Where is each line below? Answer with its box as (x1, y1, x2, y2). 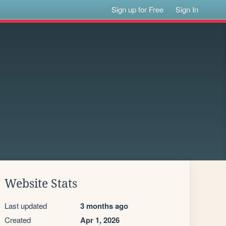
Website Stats (5, 177, 77, 190)
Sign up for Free (111, 4, 164, 15)
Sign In (176, 4, 199, 15)
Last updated (5, 200, 47, 211)
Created (5, 214, 31, 225)
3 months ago (80, 200, 128, 211)
